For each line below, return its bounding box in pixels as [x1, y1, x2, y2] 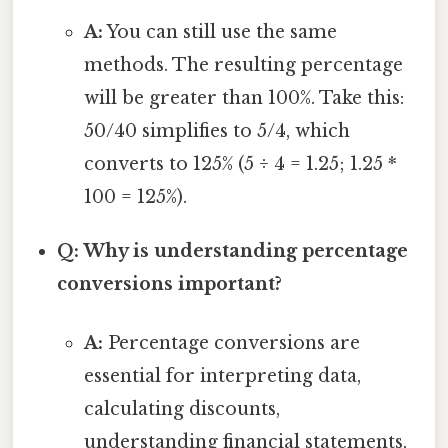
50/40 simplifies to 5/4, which [83, 119, 350, 142]
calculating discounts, [83, 397, 280, 420]
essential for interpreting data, [83, 364, 361, 387]
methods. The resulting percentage [83, 53, 403, 76]
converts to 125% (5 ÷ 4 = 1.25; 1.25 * [83, 152, 397, 175]
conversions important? [57, 272, 283, 295]
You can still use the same [102, 20, 337, 43]
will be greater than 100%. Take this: [83, 86, 404, 109]
